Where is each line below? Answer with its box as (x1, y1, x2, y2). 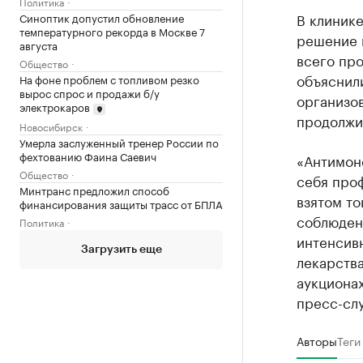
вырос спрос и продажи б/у (19, 83, 160, 100)
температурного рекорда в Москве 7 (19, 22, 205, 39)
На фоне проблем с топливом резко (19, 70, 199, 87)
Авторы (296, 331, 337, 349)
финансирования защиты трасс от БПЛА (19, 194, 223, 211)
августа (19, 36, 58, 53)
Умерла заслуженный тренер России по (19, 133, 219, 150)
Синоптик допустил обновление (19, 8, 184, 25)
